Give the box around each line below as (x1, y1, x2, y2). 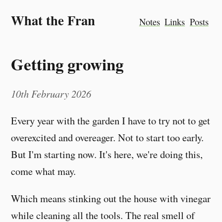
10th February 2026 (11, 86, 92, 101)
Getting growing (11, 52, 124, 76)
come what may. (11, 164, 76, 178)
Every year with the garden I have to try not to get (11, 113, 211, 128)
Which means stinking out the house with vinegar (11, 191, 211, 205)
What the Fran (11, 10, 96, 30)
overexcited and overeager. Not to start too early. (11, 130, 204, 145)
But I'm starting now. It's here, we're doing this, (11, 147, 203, 162)
